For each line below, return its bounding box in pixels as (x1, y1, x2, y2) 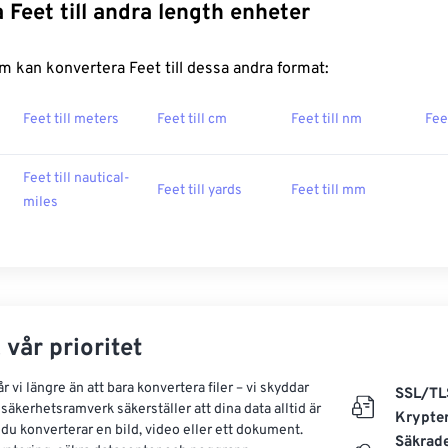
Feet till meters (23, 111, 119, 128)
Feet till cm (157, 111, 227, 128)
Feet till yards (157, 182, 242, 199)
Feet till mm (291, 182, 366, 199)
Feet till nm (291, 111, 362, 128)
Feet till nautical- (23, 170, 130, 187)
